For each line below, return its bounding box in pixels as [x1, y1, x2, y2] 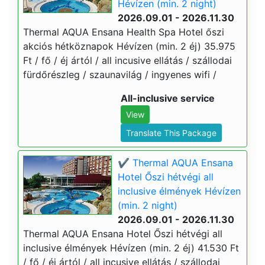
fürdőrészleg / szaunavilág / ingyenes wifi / [23, 69, 216, 80]
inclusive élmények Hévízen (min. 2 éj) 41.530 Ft [23, 242, 239, 254]
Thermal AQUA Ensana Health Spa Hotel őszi [23, 26, 224, 38]
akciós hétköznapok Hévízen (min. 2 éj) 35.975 [23, 40, 235, 52]
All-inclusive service [121, 92, 215, 104]
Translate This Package [126, 128, 216, 138]
